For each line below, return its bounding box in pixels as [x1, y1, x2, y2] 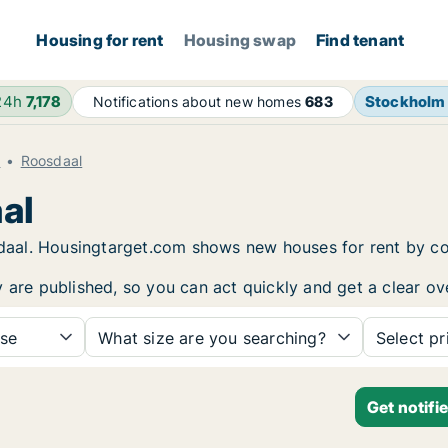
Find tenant [316, 30, 405, 50]
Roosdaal [20, 152, 83, 169]
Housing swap [183, 30, 297, 50]
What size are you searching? [98, 328, 326, 348]
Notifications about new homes [93, 93, 306, 110]
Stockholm [364, 92, 446, 111]
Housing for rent [36, 30, 164, 50]
